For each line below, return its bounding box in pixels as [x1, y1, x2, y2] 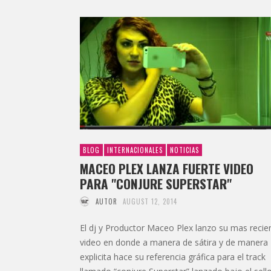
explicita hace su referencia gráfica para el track [80, 250, 266, 263]
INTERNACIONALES [107, 145, 163, 155]
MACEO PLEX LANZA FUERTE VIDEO [80, 158, 253, 178]
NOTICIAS [170, 145, 199, 155]
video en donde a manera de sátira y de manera [80, 236, 268, 248]
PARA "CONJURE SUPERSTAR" [80, 174, 232, 193]
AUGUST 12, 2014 [123, 196, 177, 206]
